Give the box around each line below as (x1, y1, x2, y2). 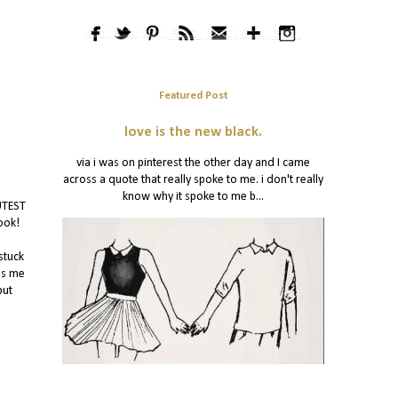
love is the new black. (123, 125, 262, 140)
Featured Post (158, 89, 227, 101)
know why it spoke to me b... (122, 190, 264, 204)
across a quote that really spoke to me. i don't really (62, 173, 323, 187)
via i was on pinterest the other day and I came (76, 156, 310, 171)
